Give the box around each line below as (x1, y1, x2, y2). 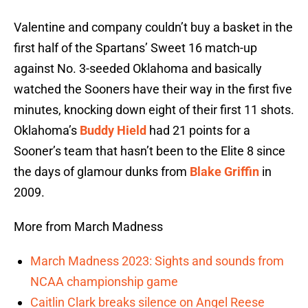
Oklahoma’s (14, 123, 80, 138)
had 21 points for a (146, 123, 250, 138)
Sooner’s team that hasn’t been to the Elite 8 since (14, 144, 285, 159)
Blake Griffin (190, 164, 259, 179)
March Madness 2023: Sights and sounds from (30, 254, 284, 269)
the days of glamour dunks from (14, 164, 190, 179)
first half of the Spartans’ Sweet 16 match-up (14, 41, 257, 56)
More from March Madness (14, 219, 163, 234)
